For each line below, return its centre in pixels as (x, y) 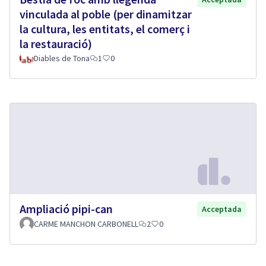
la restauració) (56, 44)
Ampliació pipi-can (66, 208)
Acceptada (222, 209)
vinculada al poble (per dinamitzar (106, 14)
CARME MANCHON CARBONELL (86, 224)
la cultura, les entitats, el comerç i (105, 29)
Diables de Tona (62, 58)
